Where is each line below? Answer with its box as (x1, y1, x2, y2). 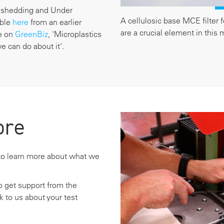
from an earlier (28, 16, 81, 27)
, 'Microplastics (47, 28, 101, 39)
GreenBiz (14, 28, 48, 39)
